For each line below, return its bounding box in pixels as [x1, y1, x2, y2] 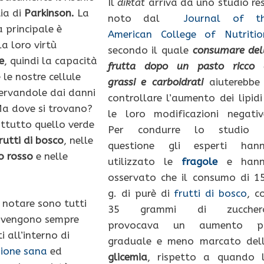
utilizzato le [107, 156, 182, 168]
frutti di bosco [174, 187, 247, 200]
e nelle [33, 150, 68, 163]
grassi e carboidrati [107, 76, 203, 88]
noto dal [107, 12, 184, 25]
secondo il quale [107, 44, 193, 57]
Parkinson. [24, 7, 75, 19]
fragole [181, 156, 218, 168]
